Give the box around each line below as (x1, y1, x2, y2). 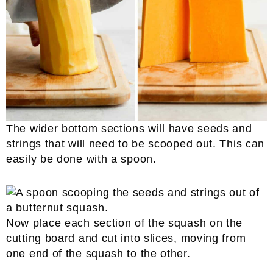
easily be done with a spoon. (6, 152, 157, 165)
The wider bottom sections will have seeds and (6, 122, 252, 135)
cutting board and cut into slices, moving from (6, 232, 246, 244)
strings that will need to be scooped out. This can (6, 137, 265, 150)
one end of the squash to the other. (6, 247, 191, 260)
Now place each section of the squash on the (6, 216, 243, 229)
